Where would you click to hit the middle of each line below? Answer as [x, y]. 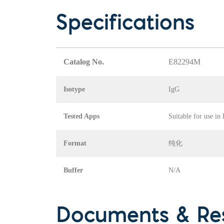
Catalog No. [84, 62]
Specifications [125, 25]
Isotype [74, 89]
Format [75, 143]
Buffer [73, 170]
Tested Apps [81, 116]
